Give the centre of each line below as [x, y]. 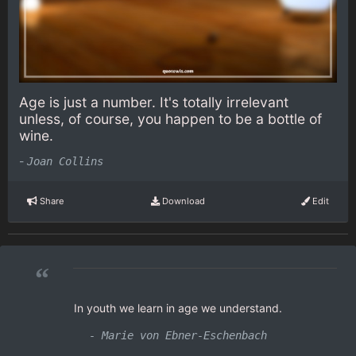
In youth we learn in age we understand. [178, 308]
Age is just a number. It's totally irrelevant [154, 103]
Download [182, 201]
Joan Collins [65, 161]
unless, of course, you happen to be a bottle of [170, 119]
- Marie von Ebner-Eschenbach [178, 335]
